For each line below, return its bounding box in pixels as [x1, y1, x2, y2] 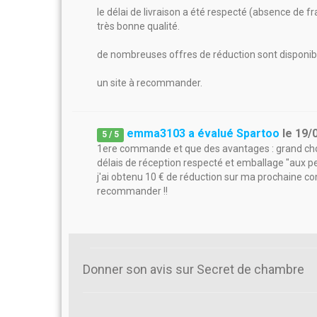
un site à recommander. [97, 77, 202, 88]
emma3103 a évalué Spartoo [127, 127, 280, 140]
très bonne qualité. [97, 21, 180, 32]
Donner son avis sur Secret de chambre [83, 262, 304, 277]
